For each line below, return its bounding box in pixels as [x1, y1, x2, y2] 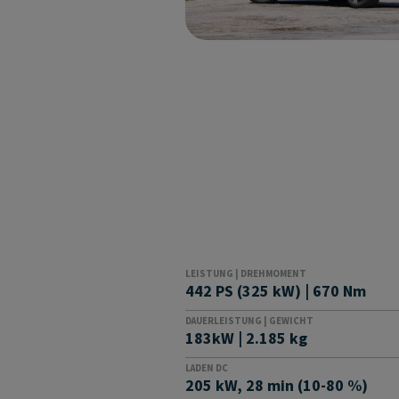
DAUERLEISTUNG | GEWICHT [185, 314, 314, 328]
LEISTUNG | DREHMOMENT [185, 267, 307, 281]
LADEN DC [185, 362, 229, 375]
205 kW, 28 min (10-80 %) [185, 375, 369, 397]
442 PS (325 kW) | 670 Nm [185, 281, 367, 303]
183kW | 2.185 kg [185, 328, 308, 350]
